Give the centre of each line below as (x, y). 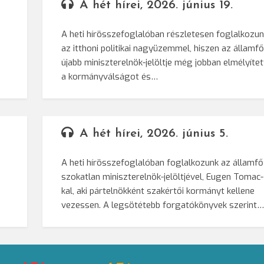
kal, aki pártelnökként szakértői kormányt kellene (158, 191)
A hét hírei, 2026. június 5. (154, 134)
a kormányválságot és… (110, 77)
